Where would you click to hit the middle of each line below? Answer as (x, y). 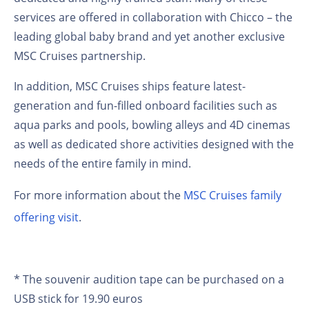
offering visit (46, 217)
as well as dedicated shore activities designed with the (154, 144)
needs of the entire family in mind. (102, 163)
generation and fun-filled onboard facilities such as (146, 105)
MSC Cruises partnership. (80, 56)
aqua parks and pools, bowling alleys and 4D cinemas (152, 124)
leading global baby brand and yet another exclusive (149, 36)
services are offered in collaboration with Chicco (139, 17)
